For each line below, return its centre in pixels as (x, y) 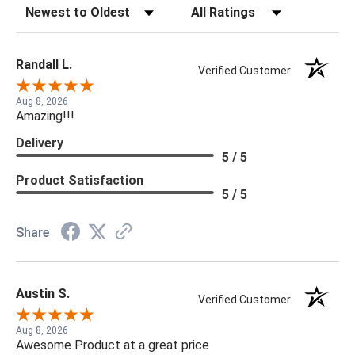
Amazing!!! (45, 116)
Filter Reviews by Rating (243, 8)
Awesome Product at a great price (113, 345)
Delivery (40, 143)
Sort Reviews (50, 8)
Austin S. (43, 294)
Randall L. (44, 65)
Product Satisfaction (80, 181)
